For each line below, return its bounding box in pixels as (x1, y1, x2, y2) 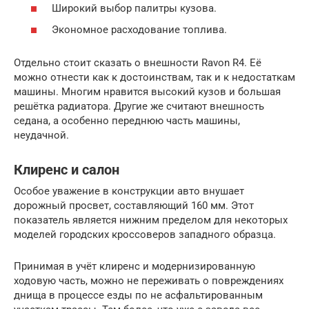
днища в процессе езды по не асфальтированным (14, 289, 263, 301)
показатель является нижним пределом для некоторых (14, 214, 288, 226)
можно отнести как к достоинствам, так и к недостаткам (14, 71, 295, 83)
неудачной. (14, 129, 69, 141)
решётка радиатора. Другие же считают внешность (14, 100, 264, 112)
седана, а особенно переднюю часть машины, (14, 114, 240, 127)
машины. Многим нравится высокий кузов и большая (14, 86, 281, 98)
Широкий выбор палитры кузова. (52, 1, 217, 14)
